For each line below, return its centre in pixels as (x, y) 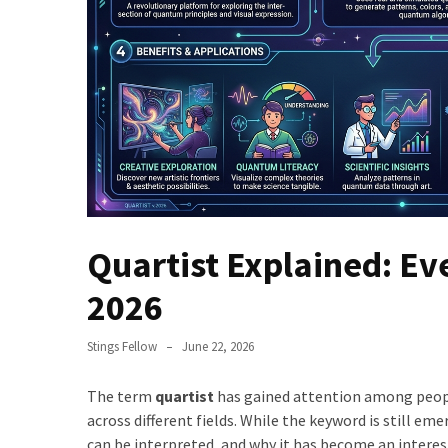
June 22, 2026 (218, 346)
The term (121, 396)
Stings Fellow (122, 346)
